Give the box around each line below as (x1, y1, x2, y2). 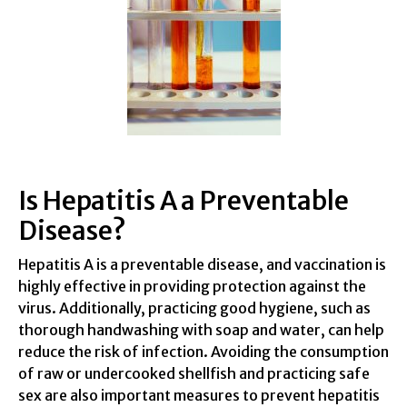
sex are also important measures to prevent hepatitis (18, 385, 380, 404)
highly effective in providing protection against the (18, 276, 366, 295)
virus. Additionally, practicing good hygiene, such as (18, 298, 371, 317)
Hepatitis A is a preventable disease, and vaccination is (18, 254, 386, 273)
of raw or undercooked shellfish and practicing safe (18, 363, 370, 382)
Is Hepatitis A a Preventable (18, 184, 349, 217)
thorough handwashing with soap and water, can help (18, 320, 384, 339)
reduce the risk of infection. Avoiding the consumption (18, 342, 389, 361)
